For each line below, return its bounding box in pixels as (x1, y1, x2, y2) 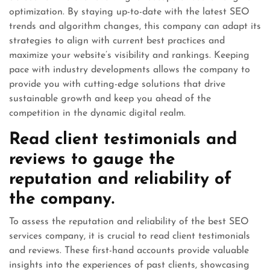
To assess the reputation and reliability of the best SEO (9, 217, 249, 227)
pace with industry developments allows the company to (9, 65, 250, 75)
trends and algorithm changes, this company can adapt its (9, 22, 261, 31)
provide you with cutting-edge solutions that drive (9, 80, 225, 89)
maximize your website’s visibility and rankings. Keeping (9, 51, 250, 60)
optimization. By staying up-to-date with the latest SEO (9, 7, 250, 17)
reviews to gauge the (9, 151, 175, 168)
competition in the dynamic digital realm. (9, 108, 186, 118)
